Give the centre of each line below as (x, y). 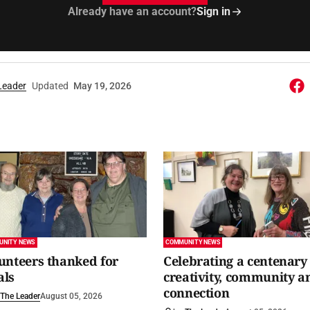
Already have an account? (132, 11)
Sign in (213, 11)
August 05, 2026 (71, 297)
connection (197, 293)
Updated (50, 86)
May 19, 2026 (102, 86)
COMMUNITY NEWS (193, 243)
